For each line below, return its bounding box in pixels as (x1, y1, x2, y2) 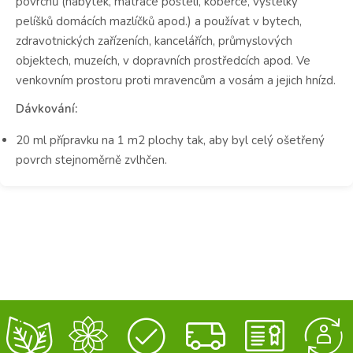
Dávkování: (16, 100, 77, 117)
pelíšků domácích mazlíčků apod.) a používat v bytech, (16, 13, 302, 30)
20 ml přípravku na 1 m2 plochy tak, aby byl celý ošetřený (16, 132, 325, 148)
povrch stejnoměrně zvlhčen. (16, 151, 167, 168)
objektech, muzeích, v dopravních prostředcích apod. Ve (16, 53, 310, 69)
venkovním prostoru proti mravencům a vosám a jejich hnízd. (16, 72, 336, 89)
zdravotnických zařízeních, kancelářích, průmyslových (16, 33, 292, 50)
